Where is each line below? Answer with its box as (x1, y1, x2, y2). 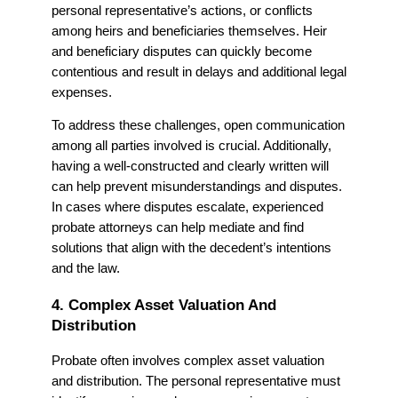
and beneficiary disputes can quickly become (52, 44, 312, 59)
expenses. (52, 84, 112, 99)
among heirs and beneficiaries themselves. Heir (52, 23, 327, 38)
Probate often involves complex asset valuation (52, 353, 324, 368)
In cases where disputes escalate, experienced (52, 200, 323, 215)
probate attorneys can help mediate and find (52, 220, 304, 235)
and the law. (52, 261, 120, 276)
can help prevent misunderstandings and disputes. (52, 179, 342, 195)
